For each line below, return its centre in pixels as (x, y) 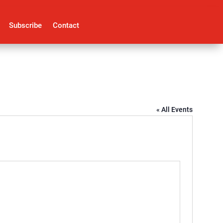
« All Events (174, 110)
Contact (66, 26)
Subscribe (25, 26)
